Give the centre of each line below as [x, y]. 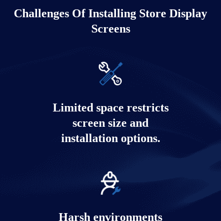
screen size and [110, 123]
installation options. [110, 138]
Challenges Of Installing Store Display [110, 13]
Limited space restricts [110, 108]
